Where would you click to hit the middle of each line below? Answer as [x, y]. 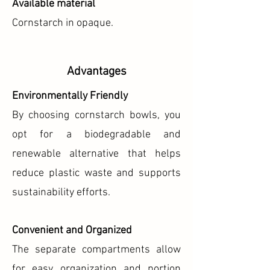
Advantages [96, 72]
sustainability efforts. [61, 193]
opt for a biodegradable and [96, 135]
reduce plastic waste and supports [96, 173]
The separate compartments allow [96, 250]
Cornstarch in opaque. [63, 23]
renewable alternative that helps [96, 154]
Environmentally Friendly [70, 96]
